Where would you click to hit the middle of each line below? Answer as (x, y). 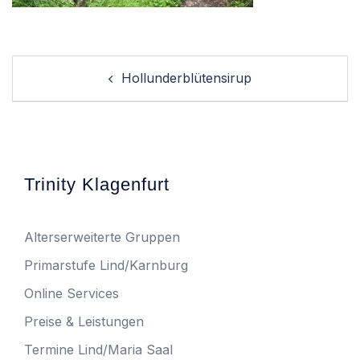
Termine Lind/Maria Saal (98, 350)
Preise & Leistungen (84, 321)
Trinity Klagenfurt (97, 184)
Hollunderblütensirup (186, 78)
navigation (58, 88)
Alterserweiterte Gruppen (102, 237)
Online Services (72, 293)
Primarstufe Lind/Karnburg (106, 265)
